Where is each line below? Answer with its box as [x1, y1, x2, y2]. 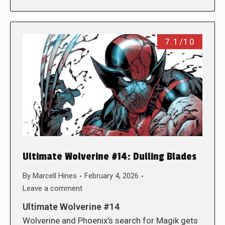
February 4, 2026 [84, 171, 139, 181]
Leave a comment [23, 184, 82, 193]
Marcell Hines [33, 171, 77, 181]
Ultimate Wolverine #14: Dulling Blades [23, 151, 196, 163]
